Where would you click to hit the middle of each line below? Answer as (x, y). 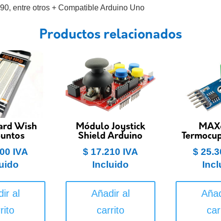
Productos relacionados (110, 35)
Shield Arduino (110, 136)
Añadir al (110, 193)
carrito (110, 210)
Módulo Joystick (110, 127)
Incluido (110, 164)
